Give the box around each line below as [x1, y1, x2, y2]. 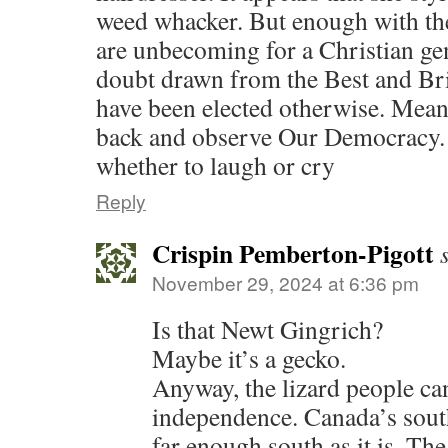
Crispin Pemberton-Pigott [152, 234, 434, 272]
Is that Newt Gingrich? [152, 312, 383, 346]
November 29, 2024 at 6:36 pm [152, 269, 419, 296]
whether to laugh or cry [96, 148, 335, 182]
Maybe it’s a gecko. [152, 341, 346, 375]
